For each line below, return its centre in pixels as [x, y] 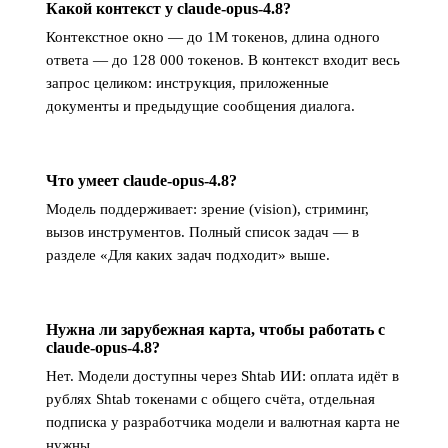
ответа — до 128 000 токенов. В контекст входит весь [223, 60]
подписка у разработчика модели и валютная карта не [223, 422]
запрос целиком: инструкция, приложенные [187, 83]
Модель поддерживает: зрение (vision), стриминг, [207, 209]
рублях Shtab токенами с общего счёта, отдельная [210, 399]
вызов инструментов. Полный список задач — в [202, 232]
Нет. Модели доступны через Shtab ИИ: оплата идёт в [222, 376]
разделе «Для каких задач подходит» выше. [188, 255]
